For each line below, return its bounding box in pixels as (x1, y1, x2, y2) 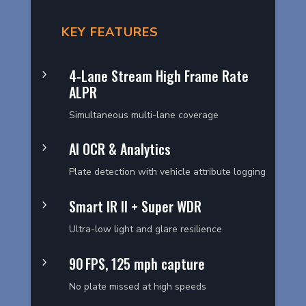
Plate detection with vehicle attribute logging (68, 165, 266, 179)
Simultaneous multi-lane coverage (68, 108, 219, 122)
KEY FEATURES (61, 23, 158, 40)
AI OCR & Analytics (68, 139, 171, 160)
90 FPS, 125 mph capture (68, 253, 205, 275)
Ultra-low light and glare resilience (68, 223, 222, 236)
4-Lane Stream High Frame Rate (68, 65, 249, 86)
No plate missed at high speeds (68, 280, 206, 294)
